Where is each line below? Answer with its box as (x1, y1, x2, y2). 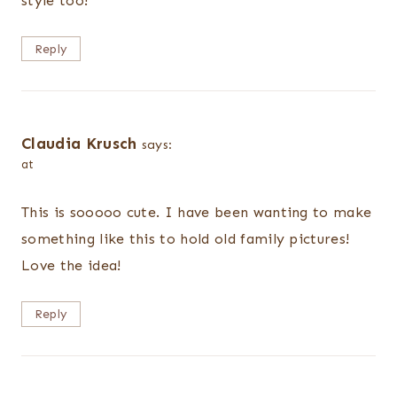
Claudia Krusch (21, 133, 137, 153)
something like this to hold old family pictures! (21, 230, 350, 247)
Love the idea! (21, 256, 121, 274)
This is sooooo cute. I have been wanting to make (21, 203, 372, 221)
